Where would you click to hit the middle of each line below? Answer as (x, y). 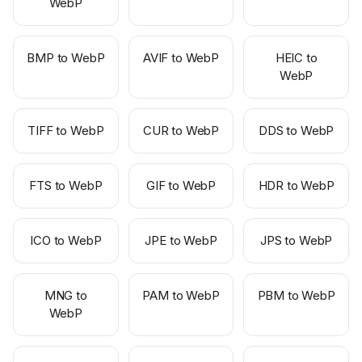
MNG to (65, 295)
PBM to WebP (296, 295)
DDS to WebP (297, 130)
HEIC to (296, 58)
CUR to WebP (181, 130)
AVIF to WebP (181, 58)
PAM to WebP (181, 295)
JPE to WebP (181, 240)
